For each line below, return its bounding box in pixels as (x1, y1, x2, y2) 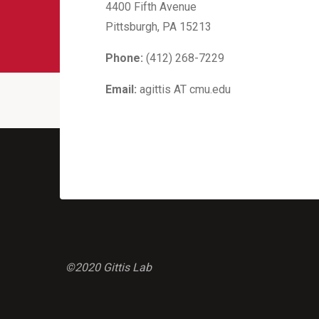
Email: (105, 83, 137, 96)
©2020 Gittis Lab (66, 261, 152, 274)
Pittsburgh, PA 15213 (105, 20, 211, 33)
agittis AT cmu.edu (137, 83, 231, 96)
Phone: (105, 51, 143, 65)
